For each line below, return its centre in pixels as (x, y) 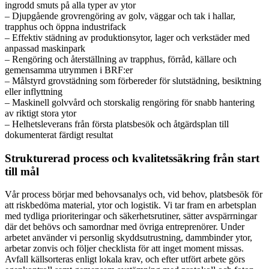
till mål (22, 171)
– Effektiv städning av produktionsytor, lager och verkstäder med (127, 38)
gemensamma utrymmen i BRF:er (69, 70)
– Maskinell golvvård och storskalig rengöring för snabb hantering (130, 102)
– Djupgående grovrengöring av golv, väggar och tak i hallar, (120, 16)
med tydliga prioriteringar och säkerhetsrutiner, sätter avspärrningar (131, 216)
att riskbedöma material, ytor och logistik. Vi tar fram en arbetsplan (131, 205)
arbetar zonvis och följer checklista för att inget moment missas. (124, 249)
